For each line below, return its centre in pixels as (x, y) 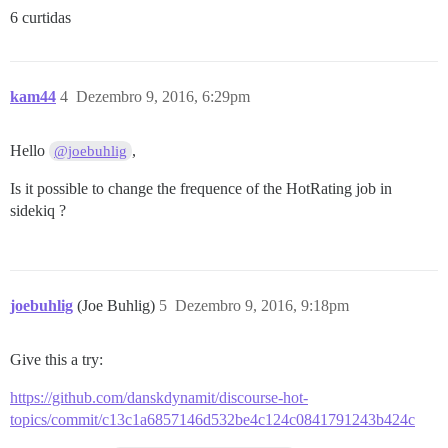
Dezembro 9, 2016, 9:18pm (262, 305)
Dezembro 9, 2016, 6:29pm (163, 96)
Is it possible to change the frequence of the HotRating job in (201, 188)
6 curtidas (40, 17)
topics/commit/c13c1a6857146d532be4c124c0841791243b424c (212, 419)
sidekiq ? (38, 210)
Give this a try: (56, 359)
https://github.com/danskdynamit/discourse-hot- (159, 397)
